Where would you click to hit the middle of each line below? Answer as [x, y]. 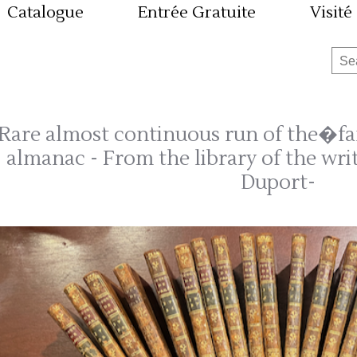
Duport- [278, 182]
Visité [331, 12]
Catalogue [45, 12]
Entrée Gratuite [197, 12]
